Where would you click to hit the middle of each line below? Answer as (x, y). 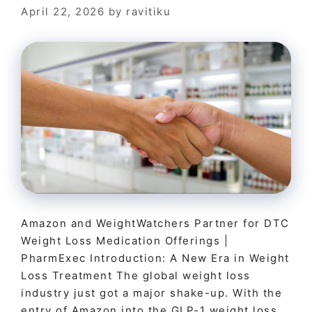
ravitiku (148, 11)
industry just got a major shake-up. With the (151, 292)
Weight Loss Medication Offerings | (125, 240)
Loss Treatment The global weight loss (136, 275)
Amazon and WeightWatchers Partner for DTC (155, 223)
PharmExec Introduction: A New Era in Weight (155, 258)
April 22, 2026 (63, 11)
